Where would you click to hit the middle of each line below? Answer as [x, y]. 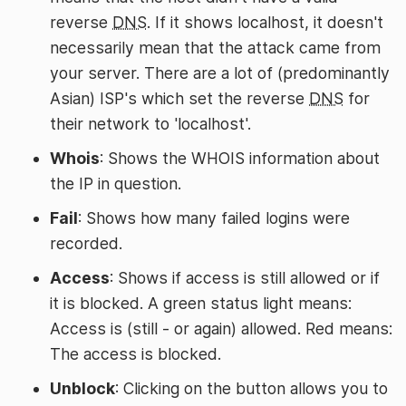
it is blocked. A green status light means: [201, 303]
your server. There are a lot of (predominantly [220, 72]
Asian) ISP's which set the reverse [179, 98]
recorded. [86, 243]
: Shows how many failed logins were [214, 217]
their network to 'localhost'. [150, 123]
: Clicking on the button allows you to [251, 388]
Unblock [82, 388]
